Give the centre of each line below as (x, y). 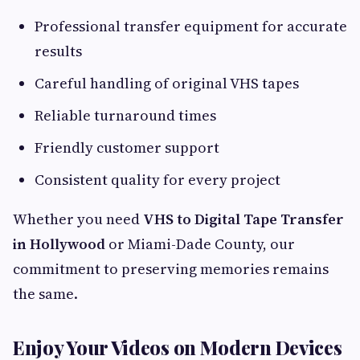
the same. (45, 294)
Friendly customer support (127, 148)
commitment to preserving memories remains (171, 269)
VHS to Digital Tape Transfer (243, 219)
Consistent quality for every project (157, 180)
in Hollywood (59, 244)
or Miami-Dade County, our (200, 244)
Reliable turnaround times (125, 116)
